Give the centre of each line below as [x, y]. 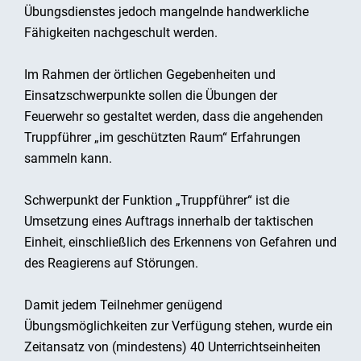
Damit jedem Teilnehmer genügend [123, 305]
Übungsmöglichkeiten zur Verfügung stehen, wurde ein [178, 326]
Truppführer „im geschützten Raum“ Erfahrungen [162, 137]
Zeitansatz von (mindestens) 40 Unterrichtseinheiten [172, 347]
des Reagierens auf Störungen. [111, 263]
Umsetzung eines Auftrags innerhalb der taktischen [169, 221]
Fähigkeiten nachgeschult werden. [121, 33]
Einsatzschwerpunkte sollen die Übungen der [151, 95]
